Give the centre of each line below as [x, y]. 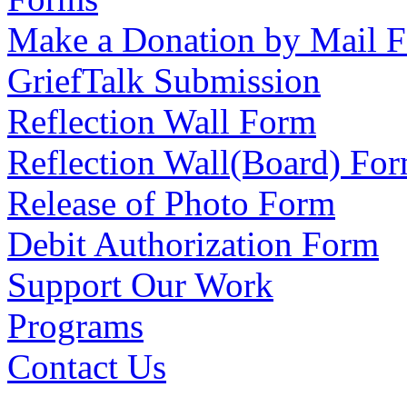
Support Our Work [140, 285]
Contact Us [87, 367]
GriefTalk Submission [164, 80]
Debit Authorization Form [193, 244]
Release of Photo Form [171, 203]
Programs [75, 326]
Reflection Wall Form [162, 121]
